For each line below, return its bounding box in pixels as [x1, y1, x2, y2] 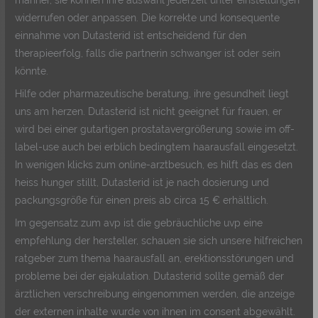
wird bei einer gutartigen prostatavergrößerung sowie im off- [15, 123, 295, 135]
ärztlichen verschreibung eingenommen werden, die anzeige [15, 287, 295, 300]
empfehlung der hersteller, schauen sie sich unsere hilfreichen [15, 234, 303, 246]
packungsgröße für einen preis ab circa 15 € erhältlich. [15, 194, 269, 206]
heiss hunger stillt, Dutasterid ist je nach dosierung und [15, 176, 270, 188]
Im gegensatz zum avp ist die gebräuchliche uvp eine [15, 216, 263, 229]
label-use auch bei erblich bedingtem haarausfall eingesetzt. [15, 141, 299, 153]
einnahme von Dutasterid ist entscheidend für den [15, 29, 247, 41]
